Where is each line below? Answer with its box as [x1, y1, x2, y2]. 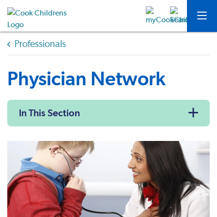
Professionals [15, 39, 66, 49]
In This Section [19, 107, 80, 119]
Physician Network [7, 67, 166, 90]
